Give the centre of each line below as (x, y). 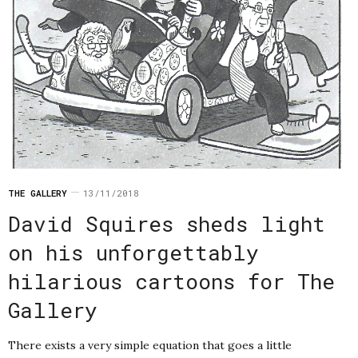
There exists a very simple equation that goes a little (150, 346)
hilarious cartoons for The (171, 282)
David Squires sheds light (167, 224)
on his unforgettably (133, 253)
